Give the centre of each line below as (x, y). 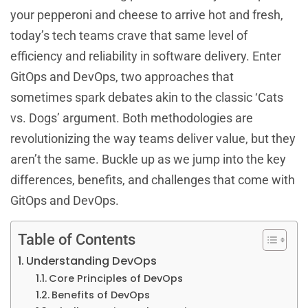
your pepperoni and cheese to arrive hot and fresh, (147, 15)
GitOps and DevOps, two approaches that (122, 77)
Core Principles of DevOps (115, 279)
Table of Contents (77, 240)
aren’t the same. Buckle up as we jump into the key (148, 159)
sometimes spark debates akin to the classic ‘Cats (147, 97)
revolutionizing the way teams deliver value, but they (153, 139)
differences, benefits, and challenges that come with (153, 180)
